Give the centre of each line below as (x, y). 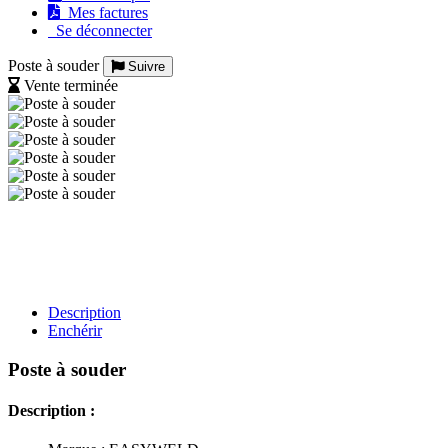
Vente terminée (71, 85)
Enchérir (75, 330)
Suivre (144, 66)
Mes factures (104, 12)
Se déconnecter (100, 30)
